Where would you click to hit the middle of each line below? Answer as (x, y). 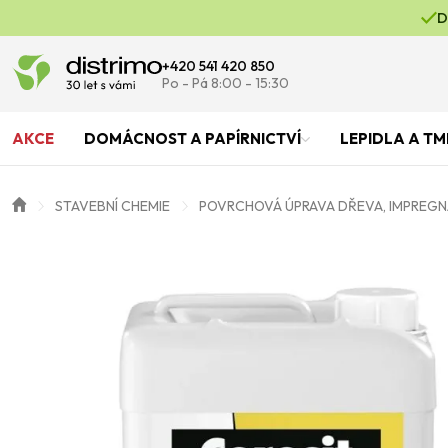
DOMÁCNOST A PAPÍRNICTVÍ (192, 138)
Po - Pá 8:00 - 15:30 (225, 83)
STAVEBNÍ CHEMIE (112, 206)
